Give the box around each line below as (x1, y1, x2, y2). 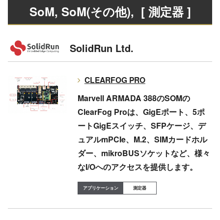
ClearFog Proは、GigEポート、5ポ (77, 106, 205, 117)
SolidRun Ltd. (69, 40, 134, 55)
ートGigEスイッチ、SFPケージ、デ (77, 119, 206, 131)
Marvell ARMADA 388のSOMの (77, 92, 190, 104)
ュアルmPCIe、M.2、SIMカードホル (77, 133, 207, 145)
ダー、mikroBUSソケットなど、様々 (77, 147, 210, 159)
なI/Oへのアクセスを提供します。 (77, 161, 197, 172)
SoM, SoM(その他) (29, 2, 131, 20)
